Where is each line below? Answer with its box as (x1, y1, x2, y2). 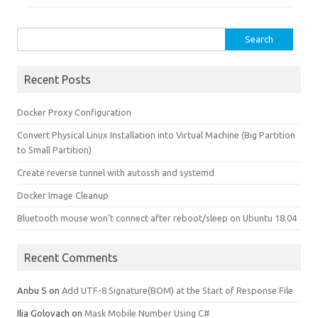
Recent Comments (24, 251, 118, 264)
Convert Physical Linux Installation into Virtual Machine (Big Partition (17, 130, 295, 140)
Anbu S (17, 285, 47, 295)
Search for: (17, 31, 62, 41)
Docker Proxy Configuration (17, 107, 131, 117)
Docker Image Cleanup (17, 190, 109, 200)
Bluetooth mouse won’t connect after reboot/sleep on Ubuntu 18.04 (17, 213, 297, 223)
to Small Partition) (17, 145, 92, 155)
